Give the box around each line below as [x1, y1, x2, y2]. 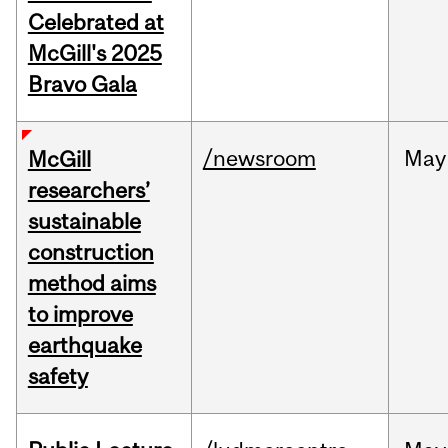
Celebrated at [27, 9, 164, 36]
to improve [27, 301, 133, 328]
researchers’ [27, 177, 150, 204]
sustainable [27, 208, 141, 235]
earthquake [27, 332, 142, 359]
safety [27, 363, 88, 390]
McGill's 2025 [27, 40, 162, 67]
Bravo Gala [27, 71, 137, 98]
